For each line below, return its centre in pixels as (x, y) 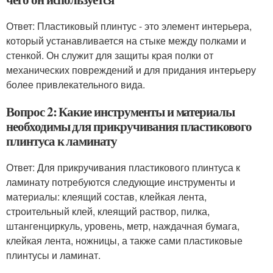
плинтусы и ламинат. (53, 255)
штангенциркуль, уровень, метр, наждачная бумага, (123, 226)
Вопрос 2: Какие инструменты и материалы (121, 112)
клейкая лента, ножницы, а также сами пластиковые (124, 240)
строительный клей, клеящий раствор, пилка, (108, 211)
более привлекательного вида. (76, 84)
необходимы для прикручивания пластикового (129, 126)
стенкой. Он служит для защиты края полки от (110, 55)
